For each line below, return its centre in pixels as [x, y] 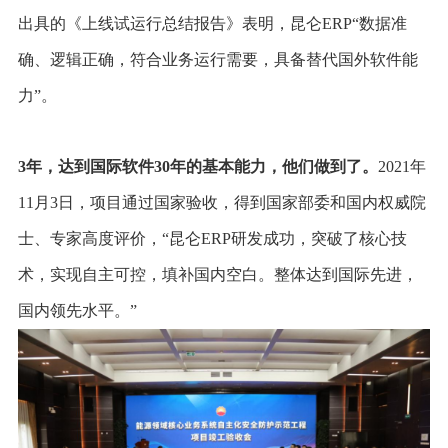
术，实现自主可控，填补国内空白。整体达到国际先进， [217, 274]
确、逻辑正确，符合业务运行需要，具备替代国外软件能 [217, 59]
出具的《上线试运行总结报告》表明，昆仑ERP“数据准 [212, 23]
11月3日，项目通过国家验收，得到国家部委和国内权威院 [221, 202]
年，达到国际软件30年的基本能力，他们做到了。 [201, 166]
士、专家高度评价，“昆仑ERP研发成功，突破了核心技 [212, 238]
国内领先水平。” [77, 310]
